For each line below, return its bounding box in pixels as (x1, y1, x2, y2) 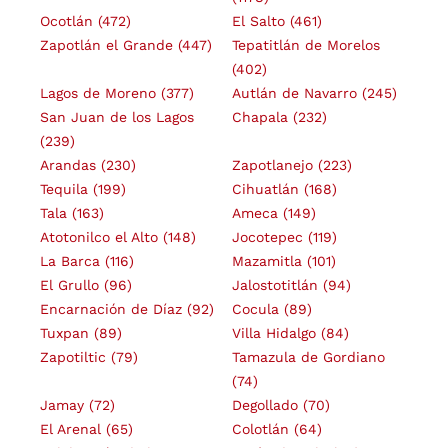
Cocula (231, 301, 284, 317)
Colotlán (231, 421, 294, 437)
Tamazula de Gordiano (231, 349, 385, 365)
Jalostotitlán (231, 277, 323, 293)
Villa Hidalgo (231, 325, 321, 341)
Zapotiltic (40, 349, 111, 365)
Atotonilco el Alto (40, 229, 163, 245)
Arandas (40, 157, 101, 173)
